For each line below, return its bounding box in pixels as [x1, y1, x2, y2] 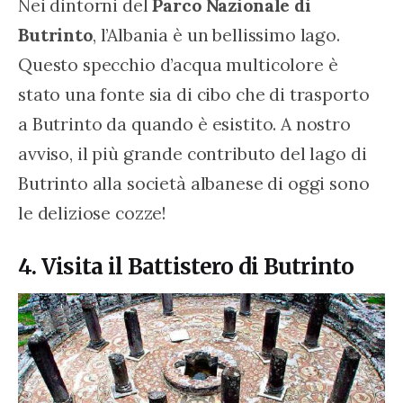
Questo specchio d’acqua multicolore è [18, 53, 343, 76]
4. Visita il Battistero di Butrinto [18, 253, 354, 282]
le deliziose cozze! [18, 201, 166, 225]
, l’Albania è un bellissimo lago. [92, 23, 345, 47]
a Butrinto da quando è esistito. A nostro [18, 112, 355, 136]
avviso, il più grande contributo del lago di [18, 142, 372, 166]
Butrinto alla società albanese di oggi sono [18, 172, 374, 195]
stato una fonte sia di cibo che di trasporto [18, 83, 374, 106]
